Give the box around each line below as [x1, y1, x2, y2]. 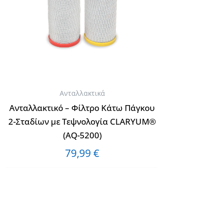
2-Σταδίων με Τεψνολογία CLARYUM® [8, 116, 156, 128]
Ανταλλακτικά [59, 88, 105, 98]
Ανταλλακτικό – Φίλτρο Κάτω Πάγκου [9, 102, 155, 114]
